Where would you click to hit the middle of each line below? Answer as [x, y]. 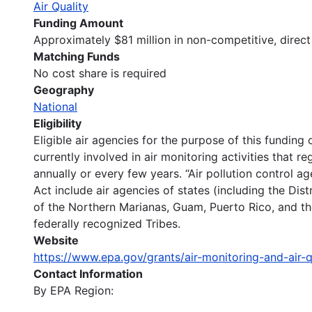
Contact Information [88, 273]
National [55, 106]
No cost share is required [100, 73]
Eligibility [57, 123]
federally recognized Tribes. [107, 223]
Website [56, 240]
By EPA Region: [73, 290]
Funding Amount [78, 23]
